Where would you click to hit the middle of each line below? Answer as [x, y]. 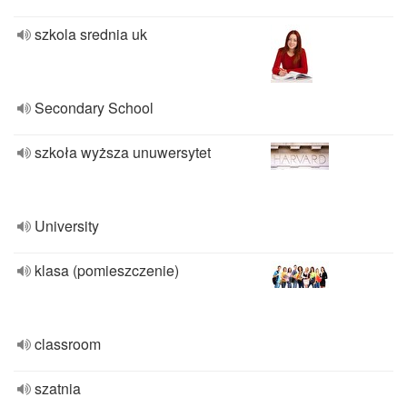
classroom [68, 344]
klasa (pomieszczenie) [107, 270]
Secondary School [94, 108]
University [67, 226]
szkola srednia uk [91, 34]
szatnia [58, 388]
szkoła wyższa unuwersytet [123, 152]
